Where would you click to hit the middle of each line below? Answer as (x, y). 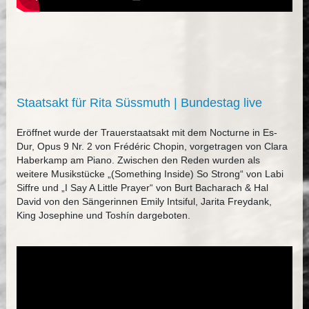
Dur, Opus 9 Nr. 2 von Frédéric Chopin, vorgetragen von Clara (152, 147)
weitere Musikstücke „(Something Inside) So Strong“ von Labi (150, 174)
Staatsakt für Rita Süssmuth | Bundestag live (139, 103)
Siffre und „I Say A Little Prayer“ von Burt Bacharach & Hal (142, 188)
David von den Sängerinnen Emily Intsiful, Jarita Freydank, (144, 202)
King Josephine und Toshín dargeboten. (103, 216)
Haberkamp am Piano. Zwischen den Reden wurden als (138, 160)
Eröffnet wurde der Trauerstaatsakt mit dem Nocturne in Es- (147, 133)
